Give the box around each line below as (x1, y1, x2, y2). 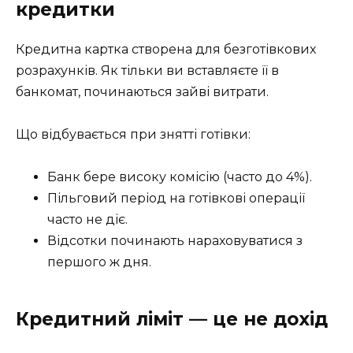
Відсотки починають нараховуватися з (47, 233, 303, 249)
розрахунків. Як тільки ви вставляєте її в (16, 62, 279, 78)
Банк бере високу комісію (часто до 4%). (47, 169, 312, 185)
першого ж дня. (47, 255, 151, 270)
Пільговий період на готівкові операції (47, 191, 305, 206)
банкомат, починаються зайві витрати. (16, 84, 269, 99)
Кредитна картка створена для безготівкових (16, 41, 316, 57)
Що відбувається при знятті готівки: (16, 127, 251, 143)
